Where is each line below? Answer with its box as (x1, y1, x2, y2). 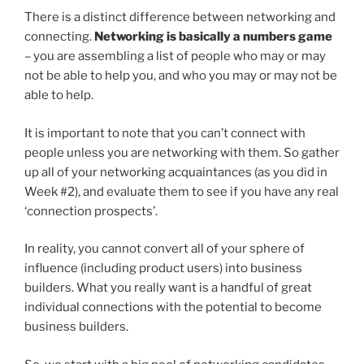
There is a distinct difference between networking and (24, 10, 336, 25)
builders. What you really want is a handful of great (24, 280, 312, 296)
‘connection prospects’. (24, 203, 158, 219)
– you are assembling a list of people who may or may (24, 49, 326, 64)
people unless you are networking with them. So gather (24, 145, 340, 160)
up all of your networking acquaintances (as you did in (24, 164, 327, 180)
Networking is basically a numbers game (94, 29, 332, 45)
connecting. (24, 29, 94, 45)
